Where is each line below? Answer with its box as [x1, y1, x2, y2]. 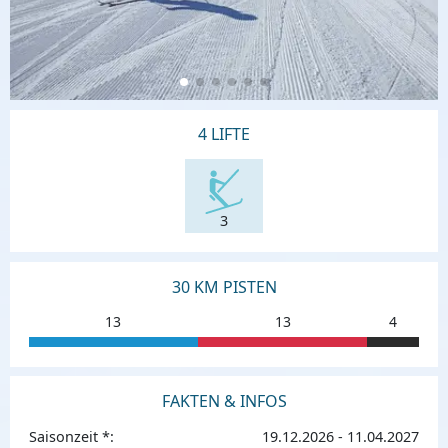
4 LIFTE [198, 123, 250, 146]
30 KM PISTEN [171, 275, 277, 298]
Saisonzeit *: [28, 426, 114, 446]
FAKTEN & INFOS [161, 389, 287, 412]
